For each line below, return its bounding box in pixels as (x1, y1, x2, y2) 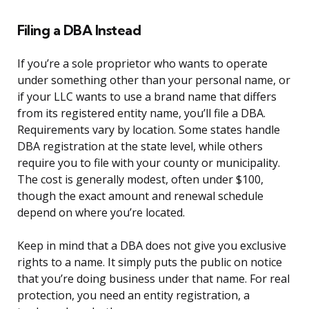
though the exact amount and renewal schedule (17, 188, 263, 204)
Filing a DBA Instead (17, 21, 141, 39)
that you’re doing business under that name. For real (17, 271, 290, 287)
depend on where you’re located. (17, 205, 185, 221)
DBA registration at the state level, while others (17, 139, 263, 154)
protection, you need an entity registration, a (17, 288, 250, 303)
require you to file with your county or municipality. (17, 155, 280, 171)
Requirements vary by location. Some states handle (17, 122, 280, 138)
